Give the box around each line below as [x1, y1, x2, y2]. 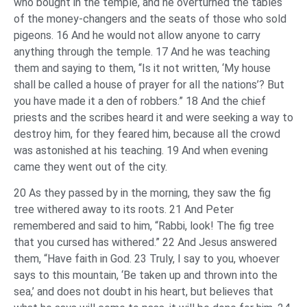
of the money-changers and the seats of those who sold [14, 12, 286, 25]
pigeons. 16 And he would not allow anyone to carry [14, 28, 260, 42]
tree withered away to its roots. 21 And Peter [14, 202, 234, 216]
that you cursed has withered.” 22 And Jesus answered [14, 235, 277, 249]
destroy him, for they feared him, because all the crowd [14, 127, 280, 140]
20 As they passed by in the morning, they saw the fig [14, 186, 271, 199]
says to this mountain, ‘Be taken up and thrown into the [14, 268, 278, 282]
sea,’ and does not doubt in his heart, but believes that [14, 284, 273, 298]
